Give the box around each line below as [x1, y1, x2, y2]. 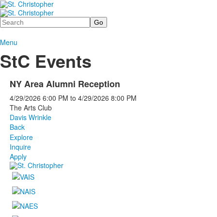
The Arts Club [10, 102, 52, 112]
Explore [10, 132, 33, 142]
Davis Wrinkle [10, 112, 51, 122]
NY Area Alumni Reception [10, 77, 120, 90]
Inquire [10, 141, 31, 152]
